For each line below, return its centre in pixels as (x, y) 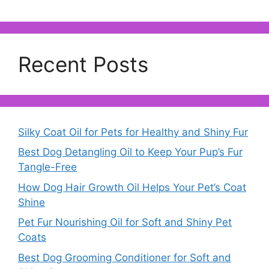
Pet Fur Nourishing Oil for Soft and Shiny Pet (125, 222)
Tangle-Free (47, 167)
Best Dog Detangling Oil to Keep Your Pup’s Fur (130, 152)
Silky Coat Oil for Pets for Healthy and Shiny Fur (133, 132)
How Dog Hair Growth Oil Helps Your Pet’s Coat (132, 187)
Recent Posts (83, 64)
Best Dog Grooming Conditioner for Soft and (125, 257)
